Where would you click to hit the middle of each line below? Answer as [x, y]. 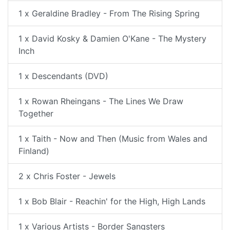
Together [36, 113]
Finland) [34, 151]
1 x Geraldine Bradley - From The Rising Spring [109, 13]
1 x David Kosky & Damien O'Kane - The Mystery [112, 39]
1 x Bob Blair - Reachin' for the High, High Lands [112, 201]
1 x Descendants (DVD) [63, 76]
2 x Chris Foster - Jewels [67, 176]
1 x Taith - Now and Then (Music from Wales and [113, 139]
